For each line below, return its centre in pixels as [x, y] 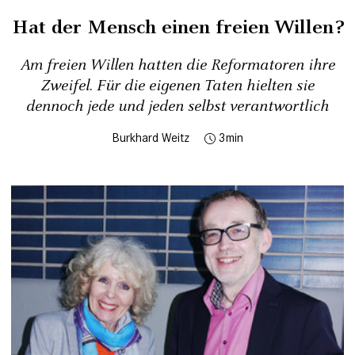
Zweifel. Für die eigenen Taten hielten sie [177, 86]
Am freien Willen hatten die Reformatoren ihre [177, 66]
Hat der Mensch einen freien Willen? [177, 28]
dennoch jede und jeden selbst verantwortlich [177, 107]
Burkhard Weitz [151, 138]
